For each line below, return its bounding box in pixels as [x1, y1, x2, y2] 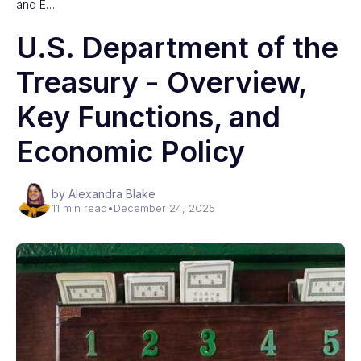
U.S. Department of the [16, 30, 338, 65]
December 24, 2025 [114, 201, 215, 214]
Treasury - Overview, [16, 64, 306, 100]
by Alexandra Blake [52, 187, 156, 201]
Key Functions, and [16, 99, 280, 135]
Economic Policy [16, 134, 245, 169]
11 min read [52, 201, 107, 214]
